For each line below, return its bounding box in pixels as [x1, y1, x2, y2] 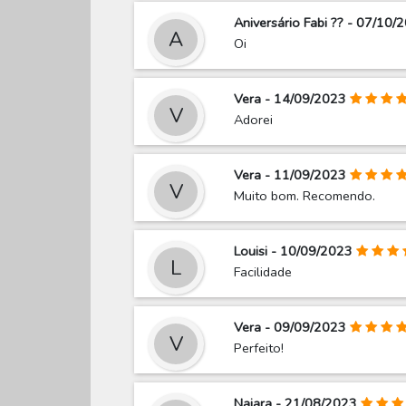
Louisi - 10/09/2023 [234, 242, 353, 261]
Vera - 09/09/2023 [234, 318, 347, 337]
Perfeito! [234, 339, 285, 358]
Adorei [234, 111, 274, 130]
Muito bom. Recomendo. [234, 187, 376, 206]
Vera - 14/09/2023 [234, 90, 347, 109]
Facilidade [234, 263, 293, 282]
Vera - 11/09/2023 [234, 166, 347, 185]
